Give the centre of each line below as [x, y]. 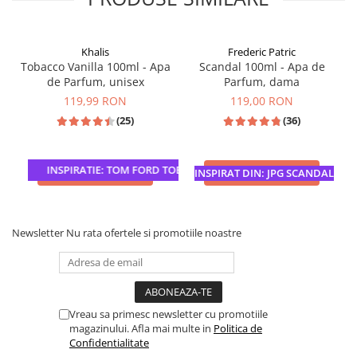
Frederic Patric [262, 52]
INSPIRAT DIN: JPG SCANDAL [264, 173]
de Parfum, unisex [95, 82]
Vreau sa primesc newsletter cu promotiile [169, 314]
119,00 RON [262, 101]
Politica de [238, 328]
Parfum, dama [262, 82]
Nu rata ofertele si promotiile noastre [154, 233]
